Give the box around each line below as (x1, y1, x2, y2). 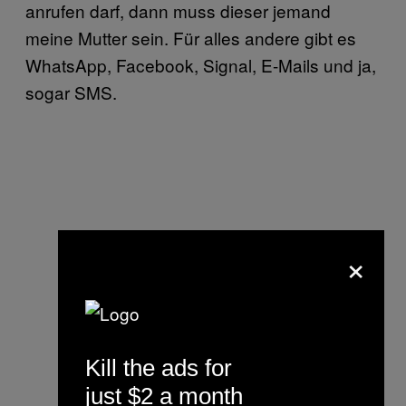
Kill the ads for (85, 354, 232, 382)
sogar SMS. (25, 79, 117, 104)
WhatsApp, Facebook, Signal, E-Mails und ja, (25, 52, 376, 77)
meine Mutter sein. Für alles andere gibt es (25, 24, 356, 50)
